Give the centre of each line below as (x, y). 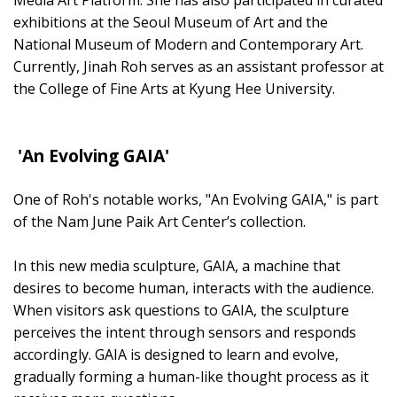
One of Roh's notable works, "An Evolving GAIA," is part (196, 199)
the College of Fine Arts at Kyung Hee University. (174, 88)
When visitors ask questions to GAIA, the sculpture (181, 310)
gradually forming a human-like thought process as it (191, 376)
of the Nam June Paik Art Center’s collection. (160, 221)
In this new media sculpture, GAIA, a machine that (177, 265)
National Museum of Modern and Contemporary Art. (188, 44)
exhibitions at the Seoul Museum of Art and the (171, 22)
